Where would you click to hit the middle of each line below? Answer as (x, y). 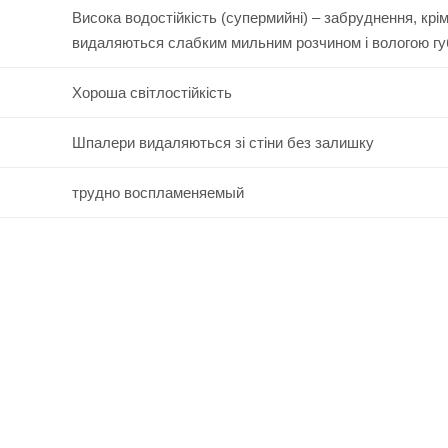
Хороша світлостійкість (151, 92)
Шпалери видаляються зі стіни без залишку (222, 142)
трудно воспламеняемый (157, 192)
